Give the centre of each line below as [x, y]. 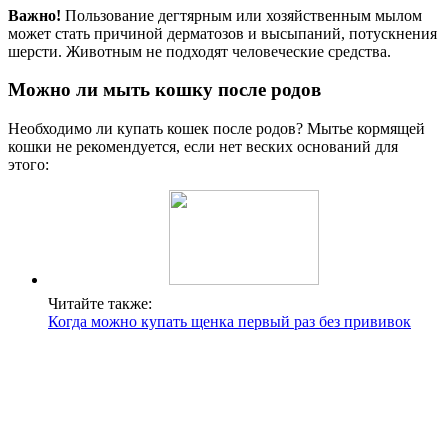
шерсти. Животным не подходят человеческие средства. [199, 51]
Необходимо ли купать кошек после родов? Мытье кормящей [216, 129]
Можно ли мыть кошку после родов [164, 90]
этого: [28, 165]
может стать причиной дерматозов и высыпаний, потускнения [222, 33]
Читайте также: [100, 304]
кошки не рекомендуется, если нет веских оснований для [203, 147]
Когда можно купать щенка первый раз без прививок [229, 322]
